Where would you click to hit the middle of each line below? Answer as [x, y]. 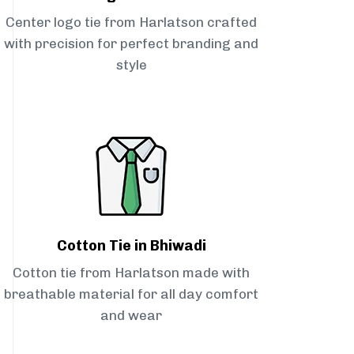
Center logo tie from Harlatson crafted [131, 23]
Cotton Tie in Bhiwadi [131, 246]
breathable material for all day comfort [131, 294]
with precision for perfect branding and [131, 44]
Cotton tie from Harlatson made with [131, 273]
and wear [131, 316]
